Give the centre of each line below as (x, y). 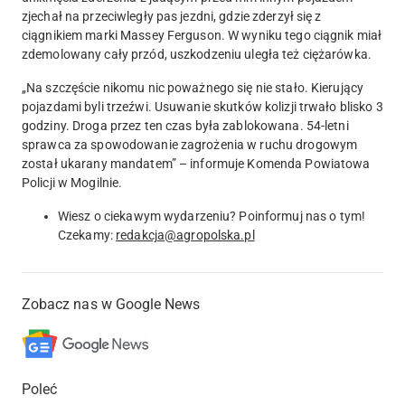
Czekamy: (87, 235)
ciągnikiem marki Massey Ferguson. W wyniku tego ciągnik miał (202, 35)
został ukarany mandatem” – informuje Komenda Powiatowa (196, 163)
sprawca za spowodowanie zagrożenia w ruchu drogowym (190, 144)
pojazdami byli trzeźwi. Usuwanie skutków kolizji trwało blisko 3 (202, 106)
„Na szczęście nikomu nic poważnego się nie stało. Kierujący (193, 87)
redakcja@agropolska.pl (185, 235)
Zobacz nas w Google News (111, 304)
